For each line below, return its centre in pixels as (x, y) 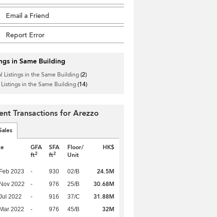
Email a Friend (28, 16)
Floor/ (76, 147)
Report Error (25, 35)
